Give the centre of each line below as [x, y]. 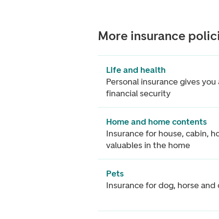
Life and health [136, 70]
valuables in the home [148, 145]
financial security [138, 93]
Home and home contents [156, 121]
